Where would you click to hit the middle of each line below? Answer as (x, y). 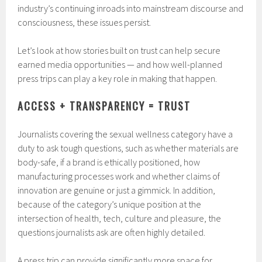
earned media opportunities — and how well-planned (120, 65)
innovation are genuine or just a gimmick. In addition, (117, 190)
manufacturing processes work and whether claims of (119, 176)
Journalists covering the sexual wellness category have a (125, 134)
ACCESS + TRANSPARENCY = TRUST (104, 106)
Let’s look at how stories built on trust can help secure (119, 51)
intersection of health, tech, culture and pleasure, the (120, 218)
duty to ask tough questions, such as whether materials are (128, 148)
